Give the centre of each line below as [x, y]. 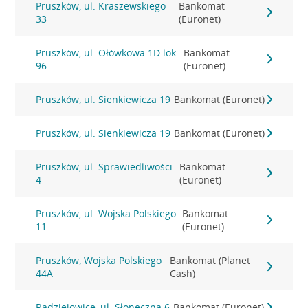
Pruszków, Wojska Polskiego [99, 260]
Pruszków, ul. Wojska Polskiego [106, 213]
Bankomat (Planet [210, 260]
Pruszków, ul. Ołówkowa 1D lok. [108, 53]
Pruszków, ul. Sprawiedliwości [104, 167]
